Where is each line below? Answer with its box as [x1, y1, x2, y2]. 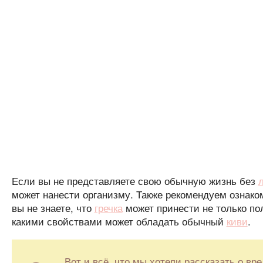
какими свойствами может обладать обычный [11, 214, 227, 229]
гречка [94, 200, 123, 215]
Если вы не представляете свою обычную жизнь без [11, 173, 258, 188]
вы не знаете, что [11, 200, 95, 215]
